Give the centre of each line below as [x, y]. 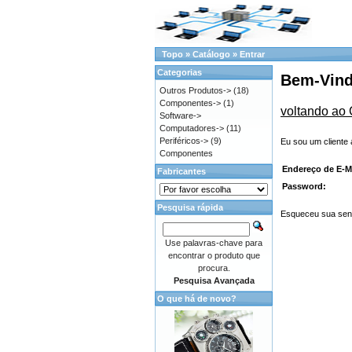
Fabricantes [181, 171]
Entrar [252, 54]
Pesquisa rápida [190, 207]
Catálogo [211, 54]
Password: [304, 186]
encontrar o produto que [214, 255]
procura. [214, 268]
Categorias [180, 72]
